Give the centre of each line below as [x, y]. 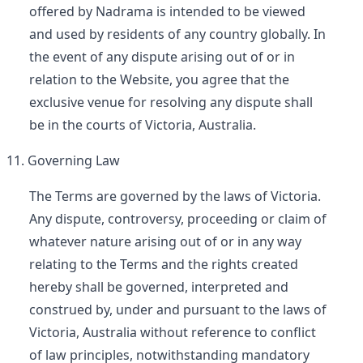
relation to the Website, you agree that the [159, 79]
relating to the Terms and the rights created [164, 264]
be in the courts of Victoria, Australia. [143, 125]
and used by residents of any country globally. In [177, 34]
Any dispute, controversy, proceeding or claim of [178, 219]
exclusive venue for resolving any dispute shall [171, 102]
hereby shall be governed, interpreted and [159, 287]
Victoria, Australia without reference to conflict [173, 332]
